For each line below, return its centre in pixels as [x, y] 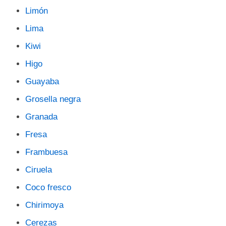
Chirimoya [44, 205]
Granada [41, 117]
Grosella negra [53, 99]
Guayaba [42, 81]
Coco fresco [48, 187]
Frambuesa [46, 152]
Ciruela [39, 170]
